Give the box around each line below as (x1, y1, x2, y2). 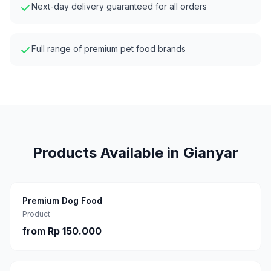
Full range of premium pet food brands (31, 44, 186, 54)
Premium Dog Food (22, 195, 102, 206)
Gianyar (183, 144, 238, 162)
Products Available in (33, 144, 183, 162)
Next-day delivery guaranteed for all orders (31, 1, 207, 11)
